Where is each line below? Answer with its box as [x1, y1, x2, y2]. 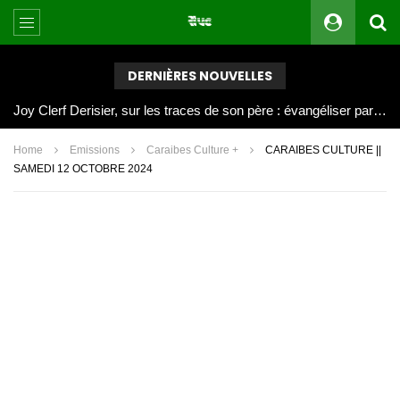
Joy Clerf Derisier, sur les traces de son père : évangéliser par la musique [373, 103, 387, 118]
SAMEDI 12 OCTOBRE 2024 [13, 162, 153, 176]
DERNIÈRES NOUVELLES [128, 67, 272, 85]
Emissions [70, 144, 120, 157]
